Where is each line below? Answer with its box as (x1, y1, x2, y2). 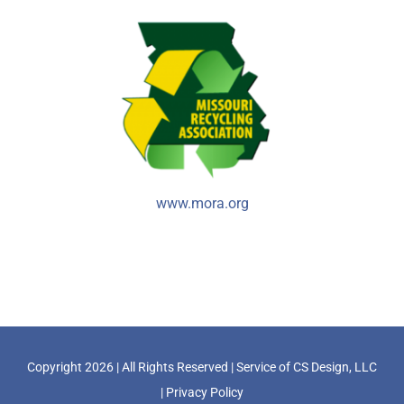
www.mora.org (155, 195, 249, 213)
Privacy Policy (166, 385, 243, 400)
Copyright (27, 360, 85, 375)
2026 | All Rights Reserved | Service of (85, 360, 293, 375)
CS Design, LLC (293, 360, 377, 375)
